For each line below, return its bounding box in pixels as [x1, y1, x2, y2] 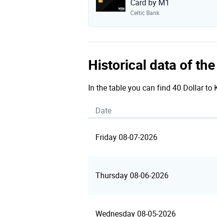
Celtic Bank [130, 10, 159, 16]
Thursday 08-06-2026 [95, 171, 169, 180]
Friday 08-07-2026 [95, 133, 157, 142]
